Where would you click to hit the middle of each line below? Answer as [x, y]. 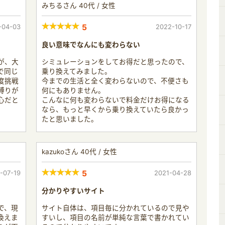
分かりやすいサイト [73, 191]
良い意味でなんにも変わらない [91, 44]
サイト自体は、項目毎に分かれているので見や [116, 208]
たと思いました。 [70, 119]
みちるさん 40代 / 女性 [79, 5]
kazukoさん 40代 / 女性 [79, 151]
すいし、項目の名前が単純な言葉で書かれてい [116, 217]
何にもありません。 [73, 90]
